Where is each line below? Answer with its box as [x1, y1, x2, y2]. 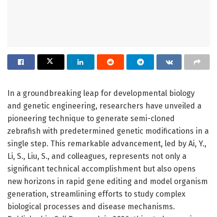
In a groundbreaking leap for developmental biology [7, 88, 195, 98]
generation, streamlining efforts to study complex [7, 189, 186, 199]
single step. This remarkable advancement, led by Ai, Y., [7, 139, 206, 148]
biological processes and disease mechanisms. [7, 201, 175, 211]
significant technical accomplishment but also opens [7, 164, 196, 173]
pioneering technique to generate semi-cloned [7, 113, 175, 123]
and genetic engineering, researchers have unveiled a [7, 101, 201, 110]
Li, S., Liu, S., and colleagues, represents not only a [7, 151, 186, 161]
